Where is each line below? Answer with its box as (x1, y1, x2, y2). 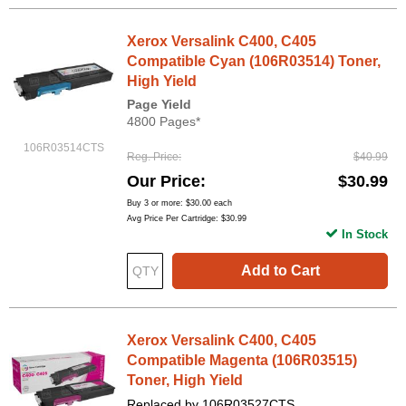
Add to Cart (240, 263, 320, 279)
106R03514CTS (23, 141, 104, 155)
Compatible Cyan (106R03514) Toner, (127, 53, 381, 70)
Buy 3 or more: (127, 198, 186, 208)
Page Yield (127, 97, 191, 112)
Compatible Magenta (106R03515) (127, 353, 357, 369)
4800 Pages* (127, 114, 200, 130)
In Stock (342, 227, 388, 242)
